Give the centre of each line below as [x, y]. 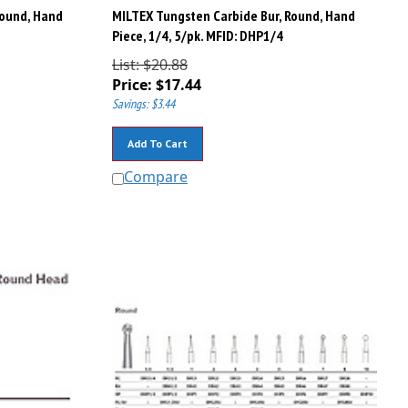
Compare [155, 169]
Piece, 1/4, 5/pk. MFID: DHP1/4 [197, 28]
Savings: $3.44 [143, 96]
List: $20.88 [149, 57]
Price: [132, 77]
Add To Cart [157, 136]
